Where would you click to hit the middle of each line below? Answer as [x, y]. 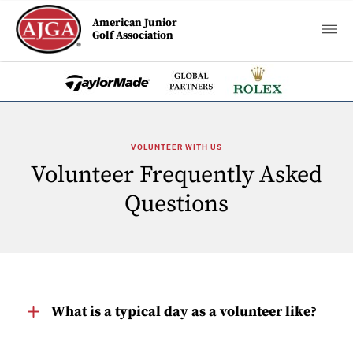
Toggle [46, 306]
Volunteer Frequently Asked [176, 175]
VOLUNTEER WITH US [176, 147]
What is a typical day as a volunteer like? [184, 312]
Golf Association [133, 35]
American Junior [135, 23]
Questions [176, 204]
